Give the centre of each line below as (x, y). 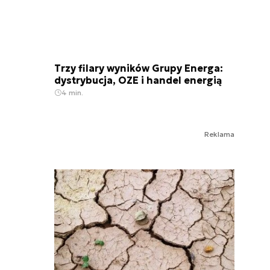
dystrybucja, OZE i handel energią (138, 80)
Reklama (219, 134)
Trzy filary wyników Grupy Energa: (139, 68)
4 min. (72, 93)
